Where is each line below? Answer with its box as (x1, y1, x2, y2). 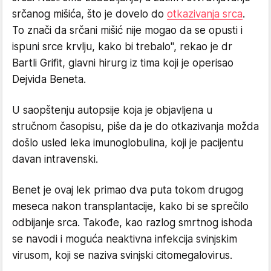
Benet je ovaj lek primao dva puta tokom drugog (12, 184, 243, 197)
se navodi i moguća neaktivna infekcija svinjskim (12, 233, 237, 246)
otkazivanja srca (167, 8, 243, 21)
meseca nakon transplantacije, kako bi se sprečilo (12, 200, 249, 213)
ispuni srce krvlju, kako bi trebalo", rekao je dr (12, 41, 232, 53)
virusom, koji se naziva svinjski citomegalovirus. (12, 249, 232, 262)
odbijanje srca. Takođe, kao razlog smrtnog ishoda (12, 217, 252, 229)
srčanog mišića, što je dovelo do (12, 8, 167, 21)
